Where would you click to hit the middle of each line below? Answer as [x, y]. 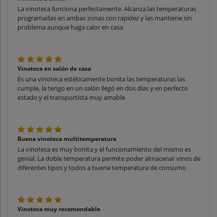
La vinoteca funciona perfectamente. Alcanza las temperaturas [107, 9]
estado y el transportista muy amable [71, 98]
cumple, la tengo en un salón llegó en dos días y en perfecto [103, 88]
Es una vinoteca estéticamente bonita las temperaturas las [101, 79]
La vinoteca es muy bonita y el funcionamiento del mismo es [104, 149]
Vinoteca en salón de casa [54, 69]
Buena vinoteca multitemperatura [67, 139]
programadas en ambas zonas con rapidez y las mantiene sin [105, 18]
